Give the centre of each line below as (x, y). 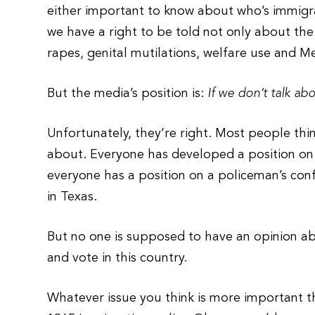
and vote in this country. (117, 258)
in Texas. (72, 197)
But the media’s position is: (128, 94)
